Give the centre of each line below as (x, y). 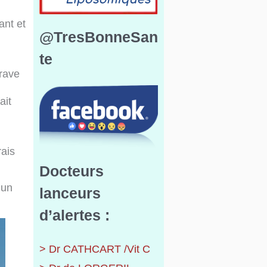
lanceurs (70, 193)
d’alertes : (74, 215)
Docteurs (71, 171)
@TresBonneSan (98, 37)
